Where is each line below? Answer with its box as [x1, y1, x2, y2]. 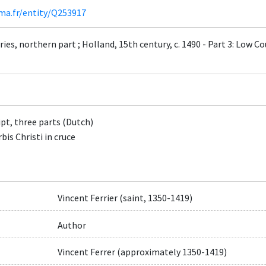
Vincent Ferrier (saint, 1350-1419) [57, 192, 192, 204]
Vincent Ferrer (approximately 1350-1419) [57, 245, 227, 258]
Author [57, 218, 86, 231]
